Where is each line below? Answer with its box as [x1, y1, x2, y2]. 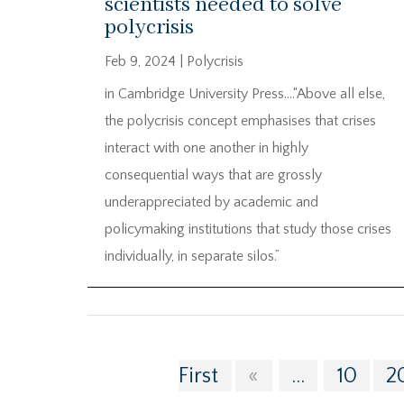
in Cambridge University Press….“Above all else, [105, 85, 385, 102]
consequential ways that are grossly [105, 166, 322, 183]
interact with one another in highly [105, 139, 308, 156]
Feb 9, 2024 [105, 52, 176, 69]
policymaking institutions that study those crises [105, 220, 391, 237]
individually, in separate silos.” [105, 247, 280, 264]
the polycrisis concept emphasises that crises [105, 112, 376, 129]
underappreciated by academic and [105, 193, 318, 210]
